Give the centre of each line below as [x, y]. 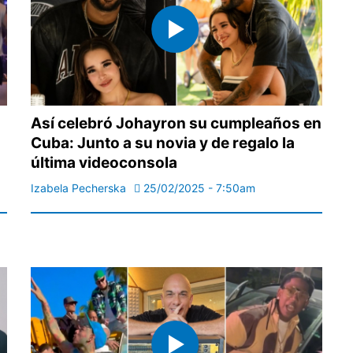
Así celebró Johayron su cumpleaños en [176, 123]
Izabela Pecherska [78, 188]
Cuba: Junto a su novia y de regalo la [163, 143]
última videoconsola [104, 162]
